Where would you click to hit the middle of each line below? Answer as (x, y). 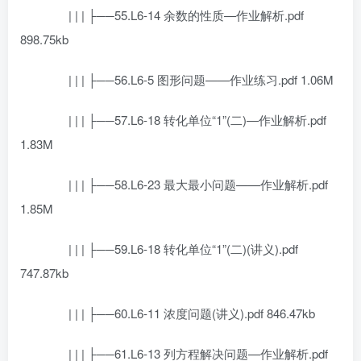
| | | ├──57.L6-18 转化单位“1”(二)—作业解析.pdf (185, 120)
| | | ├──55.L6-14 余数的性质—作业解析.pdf (174, 15)
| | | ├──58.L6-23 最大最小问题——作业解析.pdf (186, 184)
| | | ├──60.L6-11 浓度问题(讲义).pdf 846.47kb (180, 313)
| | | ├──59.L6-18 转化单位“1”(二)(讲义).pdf (171, 249)
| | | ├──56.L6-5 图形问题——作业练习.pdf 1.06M (189, 79)
